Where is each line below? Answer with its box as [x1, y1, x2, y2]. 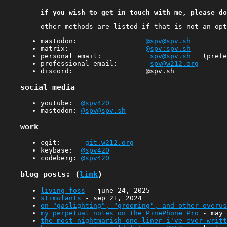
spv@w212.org [149, 59, 199, 67]
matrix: [40, 44, 146, 52]
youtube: [40, 99, 81, 107]
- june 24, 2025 [85, 186, 150, 194]
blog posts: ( [20, 169, 80, 179]
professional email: [40, 59, 150, 67]
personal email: [40, 52, 150, 60]
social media [20, 82, 75, 92]
